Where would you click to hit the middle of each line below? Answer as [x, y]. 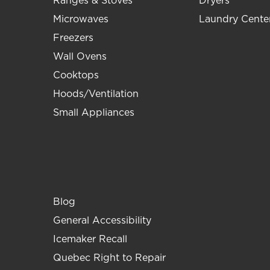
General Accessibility [102, 221]
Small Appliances [94, 113]
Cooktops [76, 75]
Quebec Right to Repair [109, 258]
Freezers [73, 38]
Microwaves [81, 19]
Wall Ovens [80, 57]
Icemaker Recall [90, 239]
